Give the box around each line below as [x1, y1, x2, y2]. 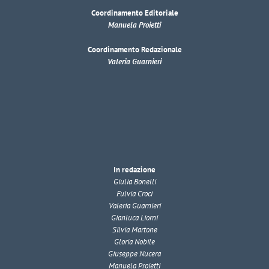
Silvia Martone [112, 225, 157, 235]
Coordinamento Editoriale [91, 8, 178, 19]
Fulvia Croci [116, 189, 153, 199]
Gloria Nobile [114, 237, 155, 247]
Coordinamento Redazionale [87, 44, 182, 55]
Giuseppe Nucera [108, 249, 161, 259]
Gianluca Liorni [111, 213, 158, 223]
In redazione [113, 165, 156, 175]
